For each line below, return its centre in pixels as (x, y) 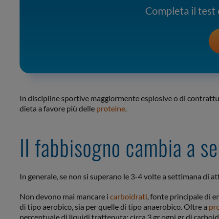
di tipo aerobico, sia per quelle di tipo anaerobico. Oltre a (114, 207)
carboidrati (129, 197)
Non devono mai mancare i (65, 197)
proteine (111, 109)
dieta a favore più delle (58, 109)
